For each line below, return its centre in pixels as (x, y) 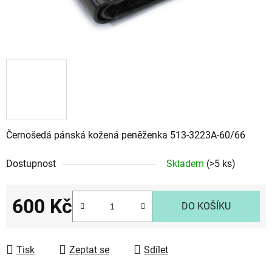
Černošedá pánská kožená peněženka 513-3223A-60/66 (126, 135)
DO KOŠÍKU (206, 206)
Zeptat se (89, 250)
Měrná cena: (38, 225)
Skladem (186, 163)
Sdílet (156, 250)
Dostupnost (31, 163)
